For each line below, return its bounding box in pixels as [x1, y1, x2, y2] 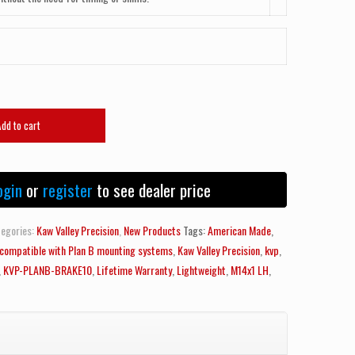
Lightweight [177, 261, 227, 278]
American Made [208, 222, 272, 239]
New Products [124, 222, 181, 239]
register [43, 177, 94, 202]
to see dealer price [93, 177, 212, 202]
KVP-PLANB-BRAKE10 [3, 261, 93, 278]
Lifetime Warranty [97, 261, 173, 278]
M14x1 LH [231, 261, 269, 278]
